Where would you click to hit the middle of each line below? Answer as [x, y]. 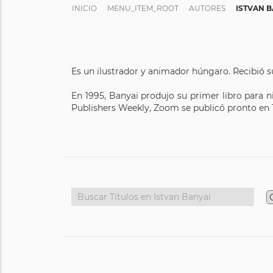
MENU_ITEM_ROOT [143, 8]
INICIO [84, 8]
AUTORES [207, 8]
